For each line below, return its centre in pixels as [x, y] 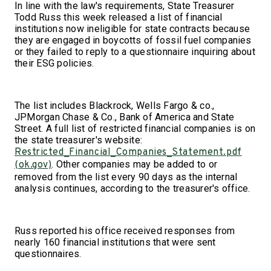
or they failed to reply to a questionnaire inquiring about [135, 51]
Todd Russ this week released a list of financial [119, 17]
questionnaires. [48, 253]
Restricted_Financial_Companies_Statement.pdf [128, 152]
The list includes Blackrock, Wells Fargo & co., [115, 105]
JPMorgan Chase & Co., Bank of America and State [125, 117]
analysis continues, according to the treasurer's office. [132, 188]
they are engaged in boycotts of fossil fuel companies [133, 40]
